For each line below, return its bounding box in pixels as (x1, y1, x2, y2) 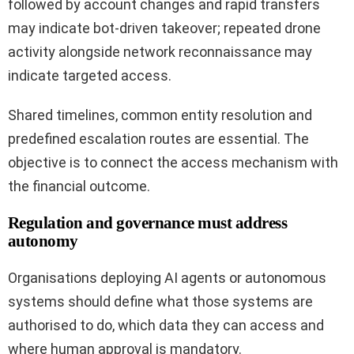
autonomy (8, 232, 78, 251)
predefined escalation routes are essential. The (8, 130, 309, 148)
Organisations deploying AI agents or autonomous (8, 269, 326, 287)
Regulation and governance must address (8, 213, 288, 233)
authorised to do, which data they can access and (8, 317, 324, 334)
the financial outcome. (8, 178, 150, 195)
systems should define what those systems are (8, 293, 313, 311)
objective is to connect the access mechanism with (8, 154, 338, 171)
